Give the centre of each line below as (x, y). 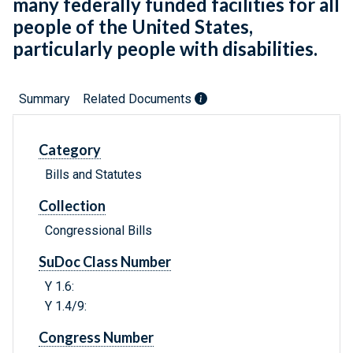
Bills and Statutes (93, 175)
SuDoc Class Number (105, 262)
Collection (72, 206)
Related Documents (139, 99)
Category (70, 150)
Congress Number (96, 338)
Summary (45, 99)
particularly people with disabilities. (165, 49)
